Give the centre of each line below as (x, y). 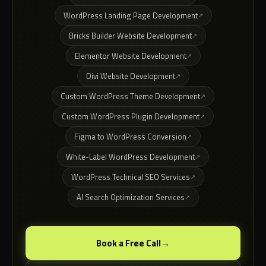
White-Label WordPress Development (130, 157)
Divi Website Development (130, 76)
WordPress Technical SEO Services (130, 177)
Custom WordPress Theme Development (130, 96)
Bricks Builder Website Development (130, 36)
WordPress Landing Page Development (130, 16)
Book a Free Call (129, 243)
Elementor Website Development (130, 56)
